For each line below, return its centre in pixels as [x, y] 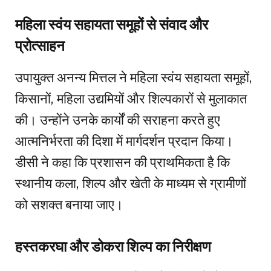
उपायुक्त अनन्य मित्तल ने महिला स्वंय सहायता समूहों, [134, 77]
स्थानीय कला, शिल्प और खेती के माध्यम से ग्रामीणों [131, 183]
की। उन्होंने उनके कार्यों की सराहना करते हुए [118, 119]
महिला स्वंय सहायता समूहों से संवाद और [112, 24]
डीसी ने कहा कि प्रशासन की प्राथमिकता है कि [122, 162]
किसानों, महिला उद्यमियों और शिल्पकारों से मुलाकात [131, 98]
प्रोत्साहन [40, 45]
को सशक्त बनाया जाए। [69, 204]
